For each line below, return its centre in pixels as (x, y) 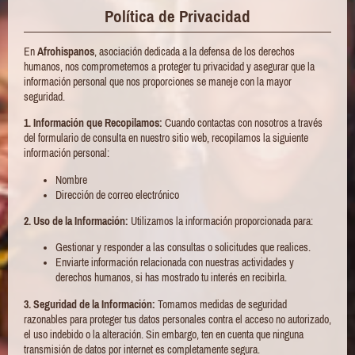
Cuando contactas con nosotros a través (242, 123)
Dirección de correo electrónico (117, 195)
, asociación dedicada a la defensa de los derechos (195, 51)
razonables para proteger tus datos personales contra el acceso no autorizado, (177, 319)
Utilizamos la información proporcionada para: (221, 221)
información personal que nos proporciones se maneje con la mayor (158, 81)
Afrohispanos (66, 51)
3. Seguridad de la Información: (90, 304)
